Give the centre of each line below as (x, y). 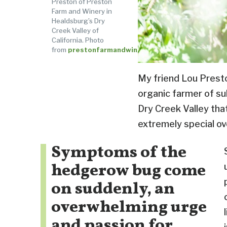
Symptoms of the (119, 153)
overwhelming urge (129, 207)
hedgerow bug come (128, 171)
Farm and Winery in (82, 11)
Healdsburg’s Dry (78, 21)
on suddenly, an (113, 189)
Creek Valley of (75, 30)
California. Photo (78, 40)
